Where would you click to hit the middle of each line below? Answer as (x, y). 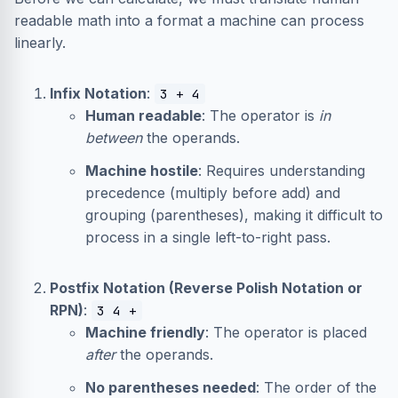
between (114, 138)
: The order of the (316, 387)
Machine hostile (142, 171)
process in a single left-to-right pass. (208, 237)
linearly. (40, 43)
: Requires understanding (282, 171)
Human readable (143, 115)
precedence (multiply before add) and (213, 193)
